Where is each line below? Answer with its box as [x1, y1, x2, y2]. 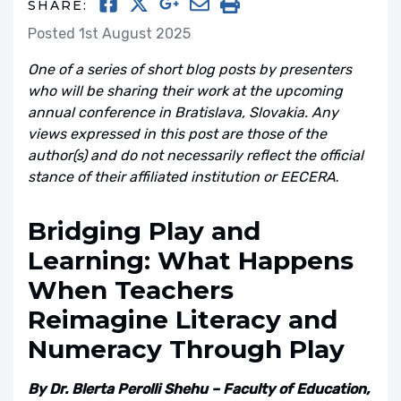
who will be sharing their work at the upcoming [28, 82, 343, 99]
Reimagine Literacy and [28, 304, 337, 335]
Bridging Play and [28, 216, 260, 246]
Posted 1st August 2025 [28, 25, 191, 42]
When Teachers [28, 275, 234, 305]
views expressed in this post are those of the [28, 125, 327, 142]
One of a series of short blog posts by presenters [28, 61, 352, 78]
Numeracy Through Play [28, 334, 345, 364]
